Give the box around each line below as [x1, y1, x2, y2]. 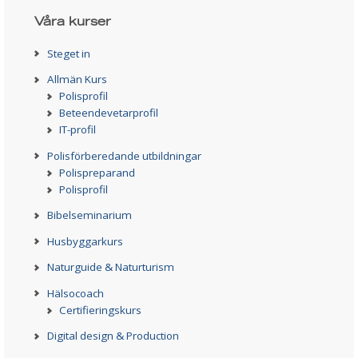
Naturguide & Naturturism [46, 260, 174, 275]
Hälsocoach [46, 285, 104, 300]
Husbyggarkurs [46, 233, 123, 249]
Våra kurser [34, 16, 112, 29]
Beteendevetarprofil [59, 105, 159, 121]
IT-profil [59, 122, 97, 137]
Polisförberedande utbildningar [46, 148, 201, 163]
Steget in [46, 46, 90, 61]
